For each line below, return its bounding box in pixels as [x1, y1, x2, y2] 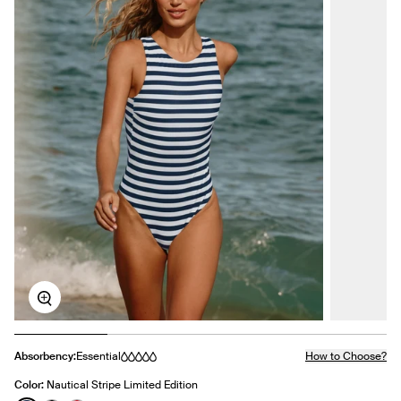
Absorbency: [14, 349, 76, 364]
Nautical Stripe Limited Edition [124, 378, 198, 393]
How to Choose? [305, 349, 387, 364]
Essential [76, 349, 121, 364]
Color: [14, 378, 47, 393]
